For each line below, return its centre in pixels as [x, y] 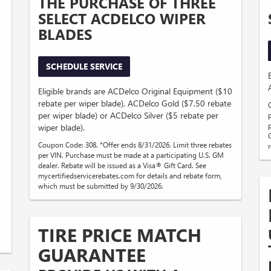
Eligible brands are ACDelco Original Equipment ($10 [135, 91]
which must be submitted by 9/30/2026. [101, 186]
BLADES [65, 34]
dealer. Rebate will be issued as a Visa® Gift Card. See [122, 165]
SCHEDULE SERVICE [84, 67]
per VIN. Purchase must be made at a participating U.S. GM [131, 155]
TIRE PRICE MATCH [120, 235]
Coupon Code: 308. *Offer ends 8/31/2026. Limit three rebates [135, 145]
